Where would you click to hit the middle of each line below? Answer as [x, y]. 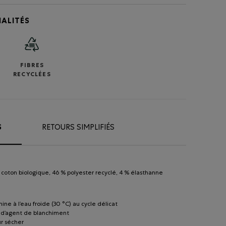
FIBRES [32, 66]
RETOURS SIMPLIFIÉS [78, 128]
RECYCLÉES [32, 75]
